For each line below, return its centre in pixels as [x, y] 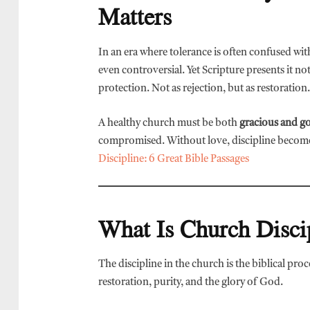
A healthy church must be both [169, 123]
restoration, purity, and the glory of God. [191, 283]
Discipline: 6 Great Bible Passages [174, 159]
